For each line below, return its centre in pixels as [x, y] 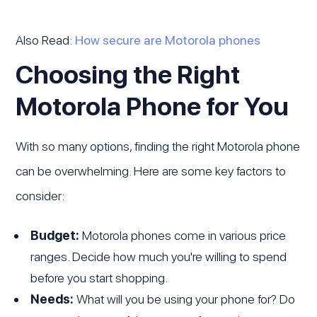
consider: [40, 196]
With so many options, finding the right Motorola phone [158, 146]
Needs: [52, 299]
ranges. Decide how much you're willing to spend [159, 257]
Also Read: [46, 40]
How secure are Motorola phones [168, 40]
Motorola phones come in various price [183, 236]
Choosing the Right [128, 75]
